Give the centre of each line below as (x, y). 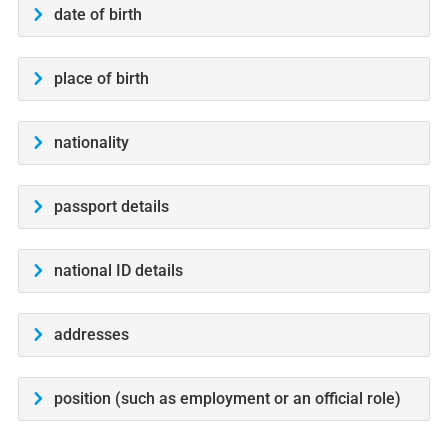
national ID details (118, 271)
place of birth (101, 79)
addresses (91, 335)
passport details (111, 207)
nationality (91, 143)
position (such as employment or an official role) (227, 399)
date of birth (97, 15)
